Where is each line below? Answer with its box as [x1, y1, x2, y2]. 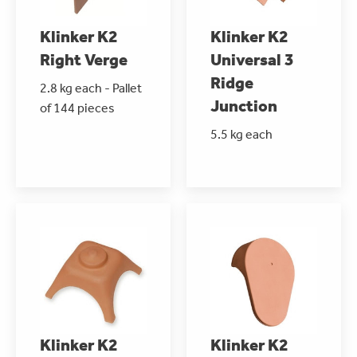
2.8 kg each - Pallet [40, 80, 142, 96]
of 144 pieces [40, 100, 115, 116]
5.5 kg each [210, 126, 273, 142]
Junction [210, 96, 277, 116]
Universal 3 [210, 49, 294, 69]
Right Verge [40, 49, 127, 69]
